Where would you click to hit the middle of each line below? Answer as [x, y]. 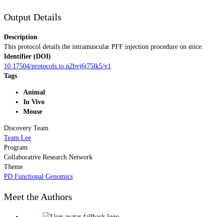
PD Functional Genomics [38, 176]
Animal [34, 92]
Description [21, 37]
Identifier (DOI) [27, 56]
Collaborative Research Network [48, 157]
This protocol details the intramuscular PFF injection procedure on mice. [104, 46]
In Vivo [34, 102]
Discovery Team [26, 128]
